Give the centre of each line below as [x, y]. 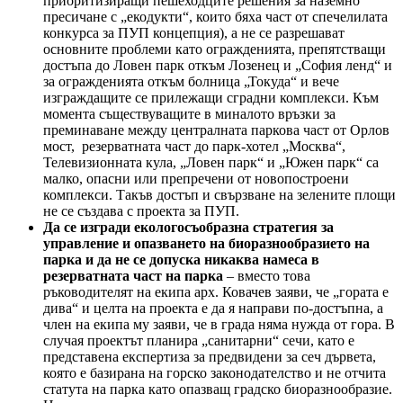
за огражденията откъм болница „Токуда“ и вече [191, 82]
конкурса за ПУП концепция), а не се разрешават [194, 33]
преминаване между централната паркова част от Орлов [216, 130]
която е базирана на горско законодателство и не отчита [215, 373]
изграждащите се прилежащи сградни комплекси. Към [211, 98]
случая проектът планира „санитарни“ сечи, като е [199, 341]
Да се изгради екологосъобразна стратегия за [188, 228]
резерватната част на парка [133, 276]
